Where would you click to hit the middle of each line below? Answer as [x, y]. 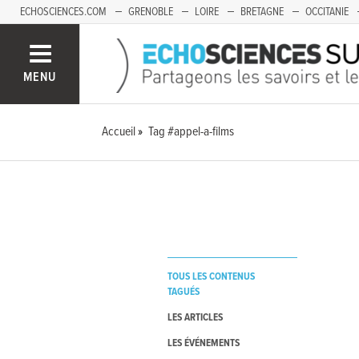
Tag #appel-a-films [192, 132]
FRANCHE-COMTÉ [56, 36]
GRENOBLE [151, 12]
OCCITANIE [327, 12]
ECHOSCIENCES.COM [63, 12]
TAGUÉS [183, 292]
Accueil [119, 132]
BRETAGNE [262, 12]
